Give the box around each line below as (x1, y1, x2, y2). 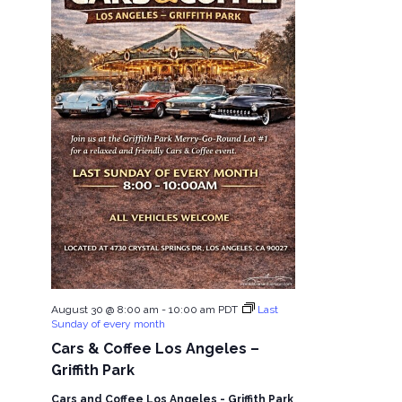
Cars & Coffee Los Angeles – (50, 339, 259, 357)
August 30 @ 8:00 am (50, 302, 159, 316)
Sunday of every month (50, 317, 165, 330)
